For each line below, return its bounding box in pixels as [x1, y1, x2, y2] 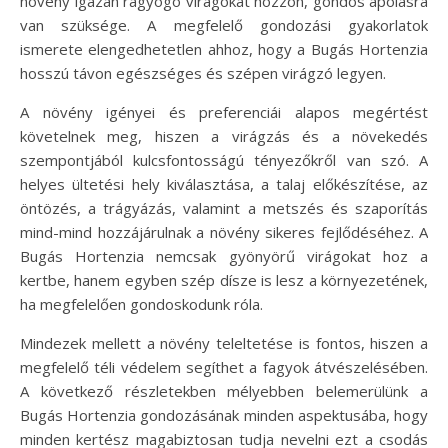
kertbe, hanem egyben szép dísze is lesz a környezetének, [20, 269, 428, 290]
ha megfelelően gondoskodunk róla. [20, 293, 263, 314]
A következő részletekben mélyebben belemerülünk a [20, 380, 428, 401]
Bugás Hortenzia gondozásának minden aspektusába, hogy [20, 404, 428, 425]
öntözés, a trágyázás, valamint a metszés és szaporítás [20, 197, 428, 218]
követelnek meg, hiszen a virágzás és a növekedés [20, 125, 428, 146]
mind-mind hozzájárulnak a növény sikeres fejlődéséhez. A [20, 221, 428, 242]
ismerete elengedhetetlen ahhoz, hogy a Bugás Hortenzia [20, 38, 428, 59]
